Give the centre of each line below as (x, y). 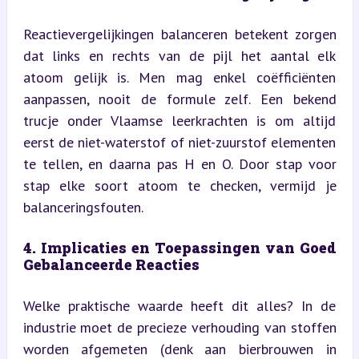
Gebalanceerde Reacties (111, 264)
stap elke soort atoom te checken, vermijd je (179, 185)
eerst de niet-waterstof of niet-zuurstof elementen (179, 142)
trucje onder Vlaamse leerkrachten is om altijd (179, 120)
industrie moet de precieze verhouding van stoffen (179, 327)
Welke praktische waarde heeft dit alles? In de (179, 305)
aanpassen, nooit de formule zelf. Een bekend (179, 99)
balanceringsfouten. (83, 207)
